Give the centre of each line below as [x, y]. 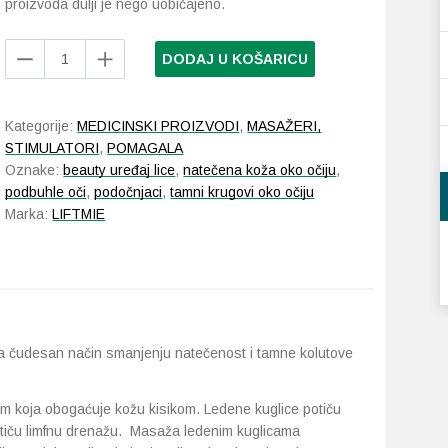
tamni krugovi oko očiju [242, 192]
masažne [33, 137]
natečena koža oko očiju [260, 170]
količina [28, 181]
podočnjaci [128, 192]
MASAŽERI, [284, 126]
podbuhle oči [46, 192]
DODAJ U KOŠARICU [235, 59]
